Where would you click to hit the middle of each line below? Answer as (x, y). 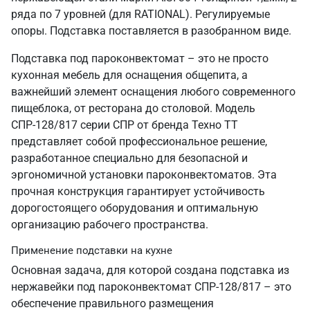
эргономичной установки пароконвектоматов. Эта (144, 175)
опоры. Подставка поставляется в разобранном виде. (151, 31)
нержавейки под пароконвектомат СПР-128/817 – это (151, 287)
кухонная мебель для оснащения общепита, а (129, 75)
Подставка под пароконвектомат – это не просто (140, 58)
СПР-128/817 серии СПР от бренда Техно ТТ (125, 125)
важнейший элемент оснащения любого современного (153, 92)
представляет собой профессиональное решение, (139, 142)
